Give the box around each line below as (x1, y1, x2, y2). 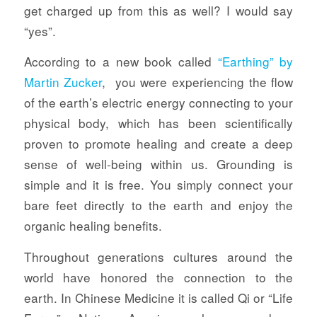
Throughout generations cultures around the (23, 247, 294, 265)
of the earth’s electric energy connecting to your (23, 93, 294, 112)
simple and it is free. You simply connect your (23, 175, 294, 194)
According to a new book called (23, 52, 218, 71)
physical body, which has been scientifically (23, 114, 294, 132)
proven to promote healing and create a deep (23, 134, 294, 153)
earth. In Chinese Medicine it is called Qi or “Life (23, 288, 294, 306)
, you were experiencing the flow (102, 73, 294, 91)
